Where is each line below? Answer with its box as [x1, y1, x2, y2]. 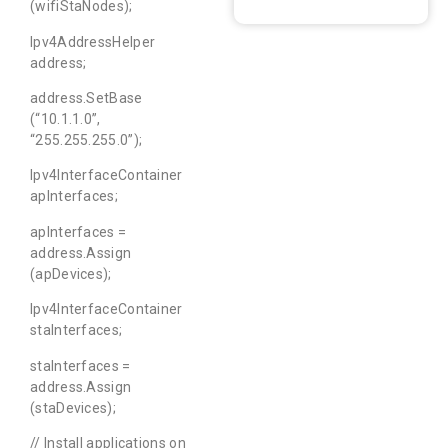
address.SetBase [30, 90, 143, 106]
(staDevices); [30, 399, 116, 416]
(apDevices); [30, 265, 112, 282]
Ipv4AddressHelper [30, 33, 156, 50]
